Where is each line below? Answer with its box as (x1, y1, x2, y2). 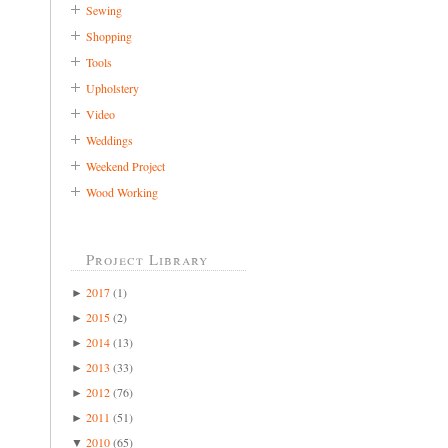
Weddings (86, 131, 133, 148)
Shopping (86, 27, 132, 44)
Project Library (86, 249, 208, 270)
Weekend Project (86, 157, 165, 174)
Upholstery (86, 79, 139, 96)
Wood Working (86, 183, 158, 200)
